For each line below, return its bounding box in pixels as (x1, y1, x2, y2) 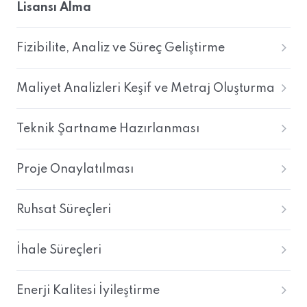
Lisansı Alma (16, 1, 91, 14)
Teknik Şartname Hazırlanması (16, 123, 199, 135)
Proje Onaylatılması (16, 163, 134, 175)
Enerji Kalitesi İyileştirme (16, 284, 160, 297)
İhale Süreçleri (16, 244, 101, 256)
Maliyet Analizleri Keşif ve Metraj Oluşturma (16, 82, 275, 95)
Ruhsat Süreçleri (16, 204, 111, 216)
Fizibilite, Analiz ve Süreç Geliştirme (16, 42, 225, 54)
